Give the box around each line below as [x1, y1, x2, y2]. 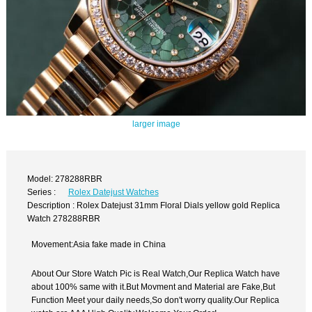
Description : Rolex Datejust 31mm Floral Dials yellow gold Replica [27, 201, 281, 210]
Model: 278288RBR [27, 174, 103, 184]
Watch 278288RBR [27, 214, 101, 224]
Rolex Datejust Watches [68, 187, 159, 197]
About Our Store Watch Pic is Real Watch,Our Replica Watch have [31, 268, 281, 278]
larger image [132, 118, 180, 128]
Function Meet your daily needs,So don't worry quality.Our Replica [31, 295, 280, 304]
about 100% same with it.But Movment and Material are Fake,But [31, 281, 276, 291]
